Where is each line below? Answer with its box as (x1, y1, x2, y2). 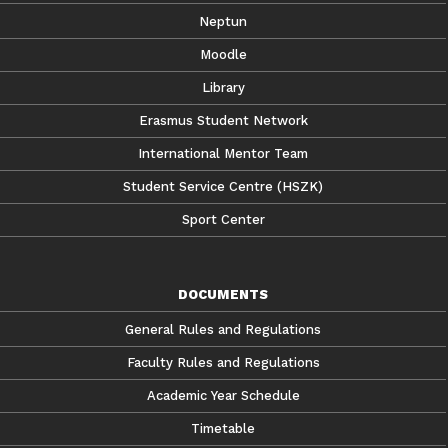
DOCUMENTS (177, 286, 269, 302)
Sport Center (181, 211, 265, 227)
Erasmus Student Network (138, 112, 308, 128)
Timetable (191, 420, 255, 436)
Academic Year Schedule (146, 387, 300, 403)
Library (201, 79, 245, 95)
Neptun (199, 13, 247, 29)
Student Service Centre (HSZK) (123, 178, 323, 194)
